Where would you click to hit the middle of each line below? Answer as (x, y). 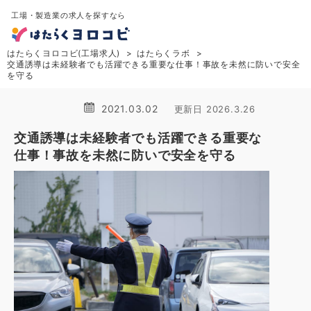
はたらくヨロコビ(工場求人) (64, 53)
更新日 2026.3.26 (215, 109)
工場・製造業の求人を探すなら (69, 15)
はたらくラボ (163, 53)
